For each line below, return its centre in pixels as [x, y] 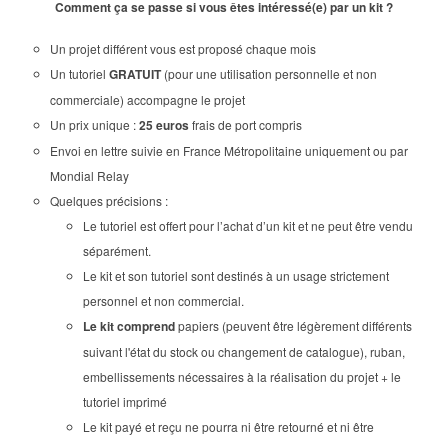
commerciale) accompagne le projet [147, 100]
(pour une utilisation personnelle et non [268, 74]
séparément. [117, 251]
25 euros [163, 125]
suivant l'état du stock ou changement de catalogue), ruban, [244, 352]
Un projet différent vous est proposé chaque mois [182, 49]
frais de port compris [245, 125]
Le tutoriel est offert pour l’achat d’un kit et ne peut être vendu [248, 226]
